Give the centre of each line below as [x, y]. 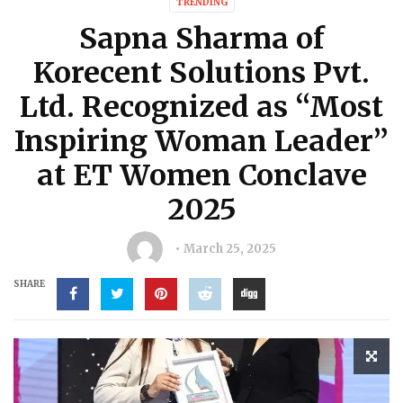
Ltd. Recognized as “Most [201, 107]
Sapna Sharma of [201, 39]
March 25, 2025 [230, 249]
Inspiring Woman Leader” [201, 141]
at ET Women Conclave [201, 175]
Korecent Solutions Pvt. [201, 73]
